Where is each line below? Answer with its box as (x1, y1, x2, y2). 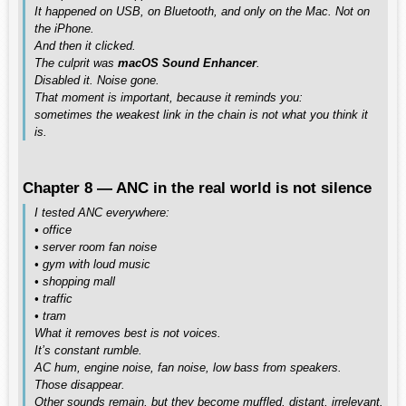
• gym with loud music (34, 257, 150, 271)
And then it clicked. (34, 39, 136, 53)
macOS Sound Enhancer (118, 56, 256, 70)
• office (34, 223, 72, 237)
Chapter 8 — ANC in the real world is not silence (23, 179, 372, 197)
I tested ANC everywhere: (34, 206, 169, 219)
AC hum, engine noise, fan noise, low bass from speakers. (34, 361, 342, 374)
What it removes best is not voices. (34, 326, 221, 340)
